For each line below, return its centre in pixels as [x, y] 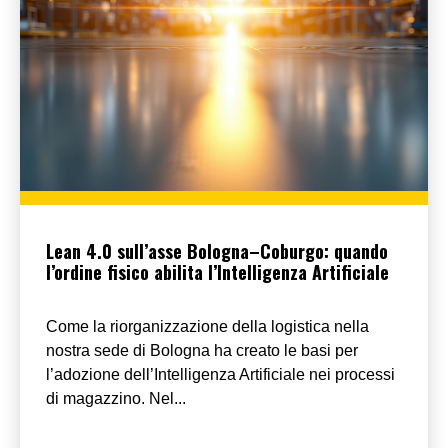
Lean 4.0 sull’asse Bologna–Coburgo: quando [217, 250]
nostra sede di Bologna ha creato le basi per [202, 350]
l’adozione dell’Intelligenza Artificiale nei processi [220, 374]
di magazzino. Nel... [116, 398]
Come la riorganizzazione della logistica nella [207, 326]
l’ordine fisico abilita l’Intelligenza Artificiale [217, 271]
